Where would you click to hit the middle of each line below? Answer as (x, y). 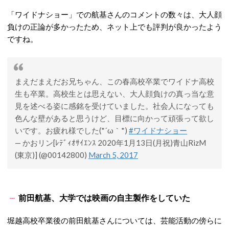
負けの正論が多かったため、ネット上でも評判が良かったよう (114, 26)
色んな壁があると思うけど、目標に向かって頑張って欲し (114, 118)
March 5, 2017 (113, 155)
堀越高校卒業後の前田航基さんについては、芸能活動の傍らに (114, 220)
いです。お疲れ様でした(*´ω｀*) (72, 130)
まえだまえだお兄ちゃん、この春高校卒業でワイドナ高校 (114, 81)
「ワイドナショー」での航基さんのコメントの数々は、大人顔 (114, 14)
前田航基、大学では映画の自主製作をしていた (104, 197)
